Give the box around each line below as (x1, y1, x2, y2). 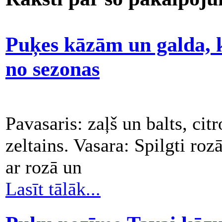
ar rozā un (5, 156, 82, 177)
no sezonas (5, 56, 100, 80)
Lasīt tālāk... (5, 178, 101, 199)
